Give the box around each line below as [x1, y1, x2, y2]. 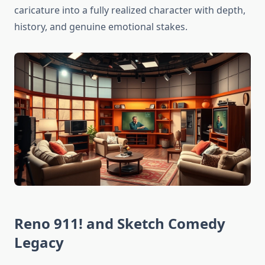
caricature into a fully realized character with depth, [14, 4, 245, 17]
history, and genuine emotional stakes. [14, 20, 188, 34]
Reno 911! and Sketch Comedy [14, 214, 225, 234]
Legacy [14, 232, 64, 253]
